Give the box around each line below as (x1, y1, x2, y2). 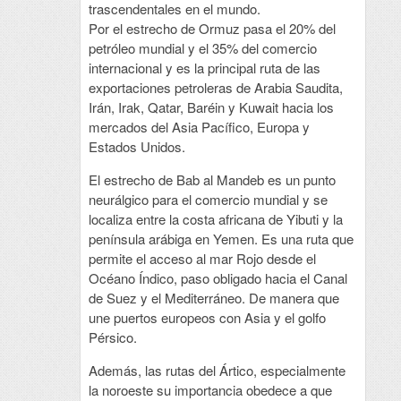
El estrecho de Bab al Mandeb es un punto (88, 170, 336, 190)
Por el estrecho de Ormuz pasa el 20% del (88, 19, 336, 38)
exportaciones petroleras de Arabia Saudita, (88, 78, 343, 98)
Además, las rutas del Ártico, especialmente (88, 361, 346, 380)
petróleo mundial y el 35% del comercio (88, 38, 317, 58)
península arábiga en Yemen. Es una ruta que (88, 229, 354, 249)
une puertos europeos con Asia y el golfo (88, 308, 326, 328)
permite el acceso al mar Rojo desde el (88, 249, 316, 269)
